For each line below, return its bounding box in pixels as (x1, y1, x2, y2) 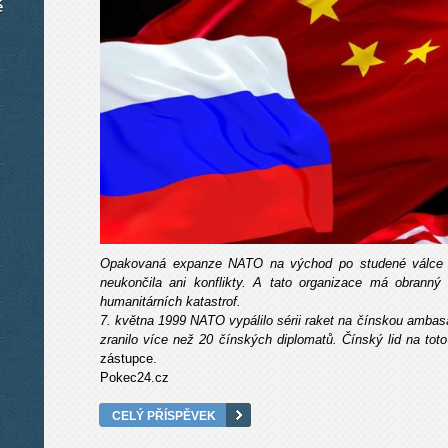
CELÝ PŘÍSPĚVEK (112, 408, 216, 422)
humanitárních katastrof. (100, 293, 245, 309)
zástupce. (100, 350, 157, 366)
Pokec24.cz (100, 369, 169, 385)
